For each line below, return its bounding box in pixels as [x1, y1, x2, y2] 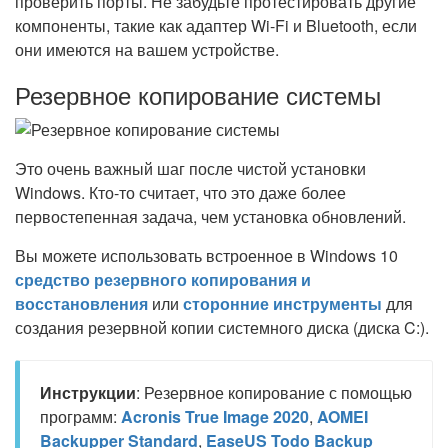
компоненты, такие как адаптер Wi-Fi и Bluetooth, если [15, 14, 417, 37]
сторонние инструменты [183, 292, 382, 315]
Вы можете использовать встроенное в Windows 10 [15, 244, 398, 267]
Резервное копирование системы [15, 77, 381, 112]
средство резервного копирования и [15, 268, 311, 291]
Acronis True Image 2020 [121, 405, 309, 428]
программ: [40, 405, 121, 428]
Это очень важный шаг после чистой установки [15, 157, 366, 180]
